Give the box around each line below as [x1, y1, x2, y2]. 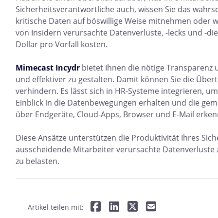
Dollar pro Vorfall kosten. [16, 39, 108, 50]
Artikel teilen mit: [28, 202, 84, 212]
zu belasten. [16, 156, 59, 167]
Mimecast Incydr [16, 62, 80, 73]
